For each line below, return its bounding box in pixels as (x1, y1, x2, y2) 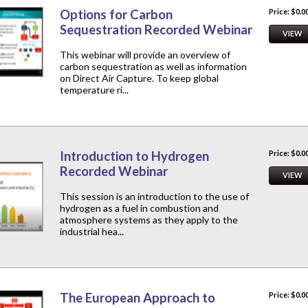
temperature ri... (60, 84, 129, 96)
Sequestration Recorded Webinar (60, 22, 252, 38)
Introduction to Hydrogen (60, 148, 209, 164)
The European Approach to (60, 290, 215, 306)
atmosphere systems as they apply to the (60, 214, 238, 226)
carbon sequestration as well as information (60, 60, 247, 73)
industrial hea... (60, 225, 124, 238)
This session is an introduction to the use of (60, 190, 249, 203)
